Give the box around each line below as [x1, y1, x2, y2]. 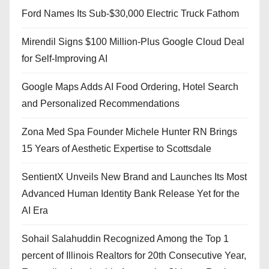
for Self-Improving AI [22, 53, 107, 64]
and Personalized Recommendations [22, 98, 180, 109]
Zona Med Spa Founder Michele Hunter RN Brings [22, 126, 237, 137]
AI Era [22, 205, 48, 216]
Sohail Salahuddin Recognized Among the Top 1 [22, 233, 229, 244]
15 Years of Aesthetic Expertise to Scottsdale [22, 143, 211, 154]
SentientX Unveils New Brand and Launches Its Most [22, 171, 247, 182]
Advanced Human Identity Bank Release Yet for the [22, 188, 240, 199]
